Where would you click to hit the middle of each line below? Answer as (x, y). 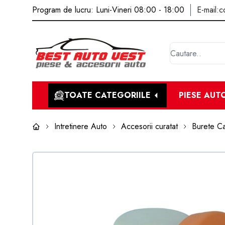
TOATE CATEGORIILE (107, 95)
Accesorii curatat (149, 126)
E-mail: (208, 10)
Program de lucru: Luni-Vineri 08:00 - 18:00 (108, 10)
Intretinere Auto (81, 126)
